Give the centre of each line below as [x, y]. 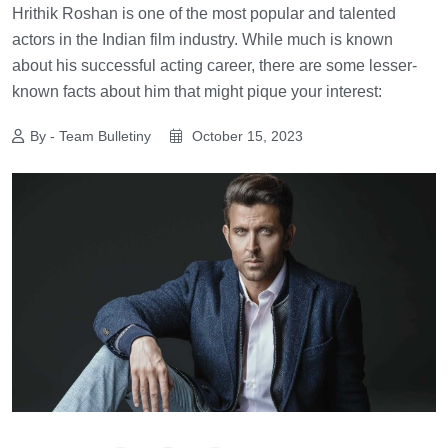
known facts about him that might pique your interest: [197, 91]
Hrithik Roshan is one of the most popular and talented [204, 13]
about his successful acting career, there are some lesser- [214, 65]
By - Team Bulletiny [90, 135]
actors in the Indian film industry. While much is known [202, 39]
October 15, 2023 [245, 135]
